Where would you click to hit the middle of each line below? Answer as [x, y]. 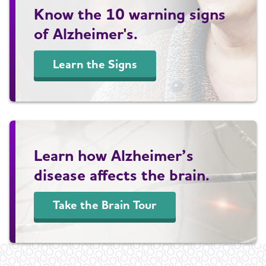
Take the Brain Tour [105, 205]
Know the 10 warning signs [130, 14]
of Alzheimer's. [86, 33]
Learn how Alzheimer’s [114, 155]
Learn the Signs [95, 64]
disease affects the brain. [122, 174]
